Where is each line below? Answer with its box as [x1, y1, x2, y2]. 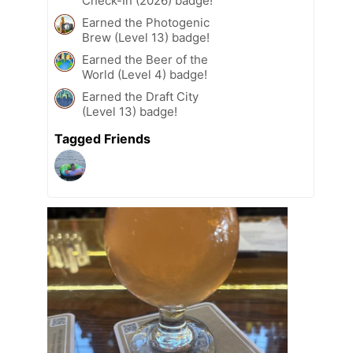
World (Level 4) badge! [82, 67, 207, 83]
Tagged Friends [54, 131, 150, 147]
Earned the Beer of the [82, 52, 208, 68]
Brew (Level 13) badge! [82, 30, 210, 46]
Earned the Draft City [82, 89, 199, 105]
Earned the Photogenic [82, 15, 210, 31]
